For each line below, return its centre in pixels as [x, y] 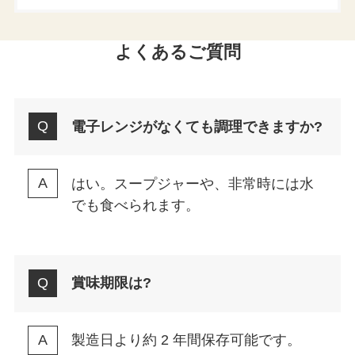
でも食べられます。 [135, 205]
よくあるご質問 [177, 53]
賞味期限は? [111, 283]
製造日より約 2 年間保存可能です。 [186, 340]
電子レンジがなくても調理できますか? [197, 126]
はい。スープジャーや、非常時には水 [192, 183]
